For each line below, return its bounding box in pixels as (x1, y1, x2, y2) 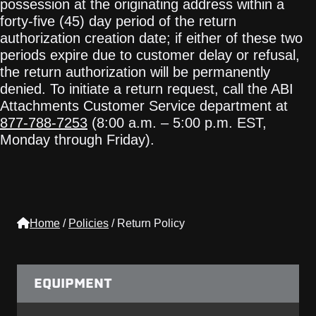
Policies (68, 217, 109, 230)
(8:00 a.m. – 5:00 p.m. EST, (87, 115, 267, 131)
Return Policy (117, 217, 185, 230)
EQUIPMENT (34, 274, 112, 293)
